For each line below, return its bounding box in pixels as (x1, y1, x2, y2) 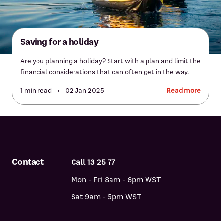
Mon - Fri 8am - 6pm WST (71, 175, 161, 184)
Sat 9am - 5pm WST (71, 192, 142, 202)
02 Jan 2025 (64, 86, 104, 95)
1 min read (20, 86, 53, 95)
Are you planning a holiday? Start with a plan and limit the (20, 57, 201, 65)
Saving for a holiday (20, 37, 99, 47)
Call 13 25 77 (71, 157, 115, 167)
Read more (166, 86, 201, 95)
